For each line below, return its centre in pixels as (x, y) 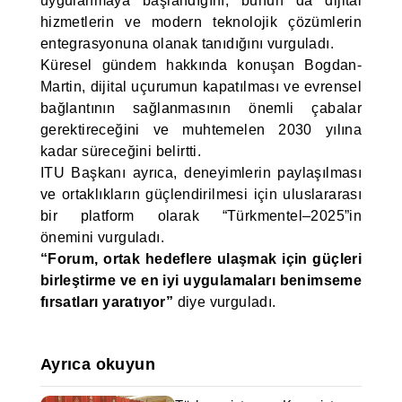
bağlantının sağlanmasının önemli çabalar (201, 108)
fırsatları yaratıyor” (107, 302)
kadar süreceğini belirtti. (121, 151)
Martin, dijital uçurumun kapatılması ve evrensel (201, 87)
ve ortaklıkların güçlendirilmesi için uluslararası (201, 194)
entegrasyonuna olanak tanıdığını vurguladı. (187, 44)
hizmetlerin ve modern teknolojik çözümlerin (201, 22)
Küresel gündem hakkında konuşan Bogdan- (201, 65)
